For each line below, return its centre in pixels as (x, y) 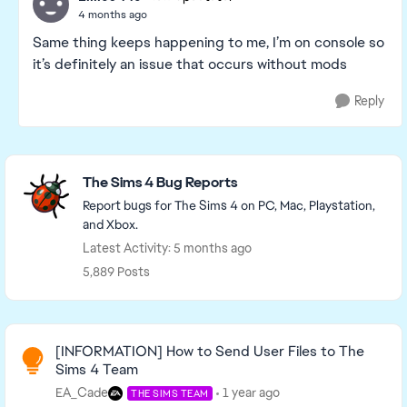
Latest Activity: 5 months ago (167, 248)
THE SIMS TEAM (170, 393)
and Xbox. (110, 224)
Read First (45, 335)
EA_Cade (82, 392)
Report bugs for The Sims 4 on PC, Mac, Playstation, (229, 205)
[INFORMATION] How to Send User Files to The (210, 351)
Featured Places (70, 165)
